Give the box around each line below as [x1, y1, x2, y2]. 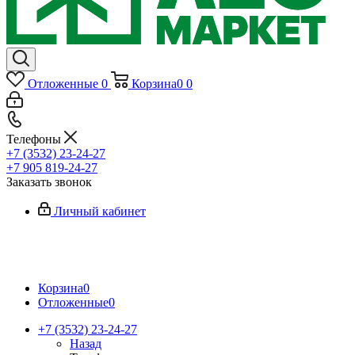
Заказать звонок [6, 175, 92, 189]
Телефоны [6, 132, 64, 147]
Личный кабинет [54, 204, 146, 219]
